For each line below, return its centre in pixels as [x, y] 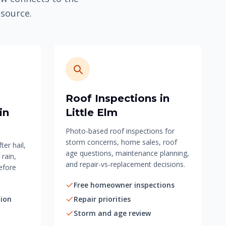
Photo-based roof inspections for [120, 131]
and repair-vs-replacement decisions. [125, 164]
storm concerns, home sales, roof [121, 142]
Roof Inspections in [118, 98]
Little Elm [92, 112]
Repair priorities [102, 199]
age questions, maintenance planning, [127, 153]
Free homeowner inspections [124, 185]
